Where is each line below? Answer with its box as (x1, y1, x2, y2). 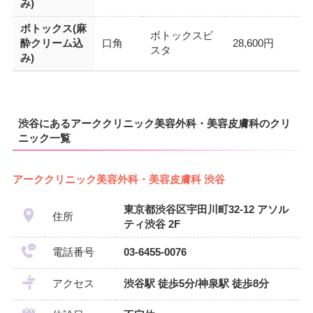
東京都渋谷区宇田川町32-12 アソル (123, 203, 289, 215)
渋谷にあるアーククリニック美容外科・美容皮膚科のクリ (17, 117, 291, 130)
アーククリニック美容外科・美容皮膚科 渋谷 (12, 173, 225, 185)
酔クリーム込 (20, 37, 83, 49)
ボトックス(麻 (20, 22, 87, 34)
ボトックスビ (150, 29, 213, 41)
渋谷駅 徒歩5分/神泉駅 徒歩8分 (123, 277, 269, 289)
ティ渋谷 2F (123, 218, 180, 230)
